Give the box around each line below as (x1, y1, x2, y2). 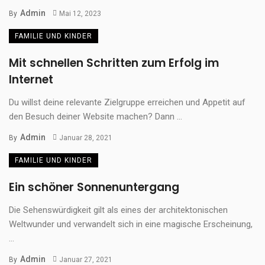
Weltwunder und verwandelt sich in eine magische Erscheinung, (9, 218, 253, 230)
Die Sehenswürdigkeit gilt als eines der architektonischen (9, 204, 228, 215)
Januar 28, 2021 (59, 133, 112, 142)
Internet (9, 71, 53, 88)
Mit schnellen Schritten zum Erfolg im (9, 54, 219, 71)
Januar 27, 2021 (59, 255, 112, 264)
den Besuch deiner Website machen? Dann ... (9, 111, 182, 122)
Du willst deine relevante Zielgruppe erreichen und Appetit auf (9, 96, 245, 108)
